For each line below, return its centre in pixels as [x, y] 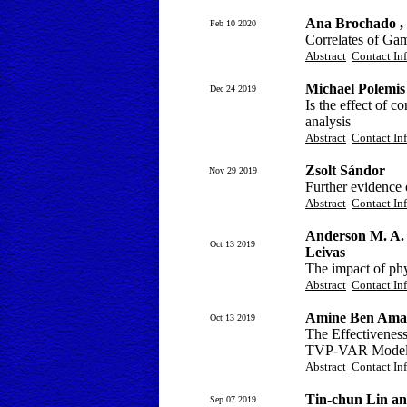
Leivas [325, 252]
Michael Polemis [355, 89]
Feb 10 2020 [233, 23]
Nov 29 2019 [233, 170]
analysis [328, 121]
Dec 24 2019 [233, 89]
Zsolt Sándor [345, 170]
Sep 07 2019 [233, 399]
